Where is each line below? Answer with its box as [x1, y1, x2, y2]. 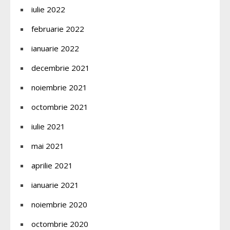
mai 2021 [31, 141, 64, 151]
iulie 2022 [31, 4, 65, 15]
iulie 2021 [31, 121, 65, 132]
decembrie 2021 [31, 63, 90, 73]
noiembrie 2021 [31, 82, 87, 93]
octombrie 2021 [31, 102, 88, 112]
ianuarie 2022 [31, 43, 79, 54]
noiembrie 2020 [31, 199, 87, 210]
